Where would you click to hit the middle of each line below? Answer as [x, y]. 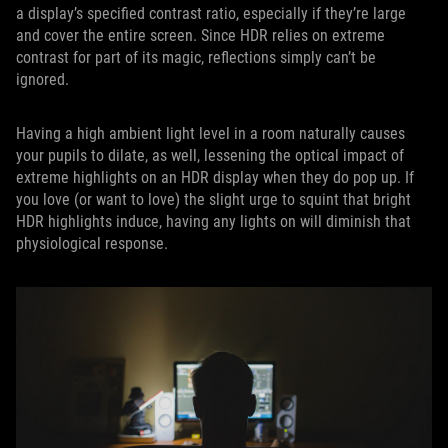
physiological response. [92, 243]
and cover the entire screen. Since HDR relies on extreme [200, 35]
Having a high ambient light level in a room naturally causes [210, 133]
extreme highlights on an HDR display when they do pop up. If [215, 177]
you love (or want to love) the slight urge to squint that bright [213, 199]
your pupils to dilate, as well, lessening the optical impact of [210, 155]
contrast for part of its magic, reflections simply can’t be [196, 57]
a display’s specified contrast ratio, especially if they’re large [211, 13]
